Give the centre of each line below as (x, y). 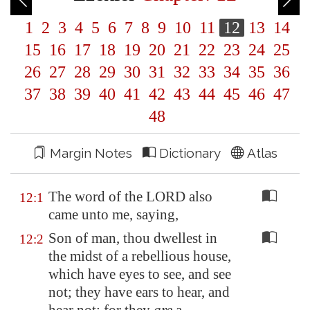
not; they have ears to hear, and (139, 292)
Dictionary (193, 153)
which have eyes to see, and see (140, 274)
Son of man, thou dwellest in (133, 238)
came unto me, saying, (113, 215)
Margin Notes (94, 153)
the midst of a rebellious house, (140, 256)
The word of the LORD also (130, 197)
